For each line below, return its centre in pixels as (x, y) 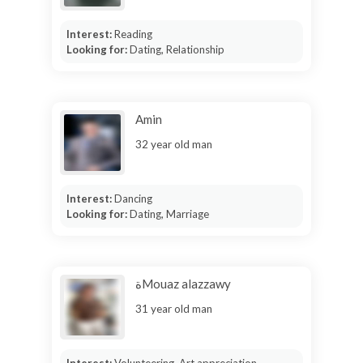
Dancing (133, 198)
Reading (133, 34)
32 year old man (174, 144)
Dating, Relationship (177, 49)
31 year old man (174, 308)
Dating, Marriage (169, 214)
